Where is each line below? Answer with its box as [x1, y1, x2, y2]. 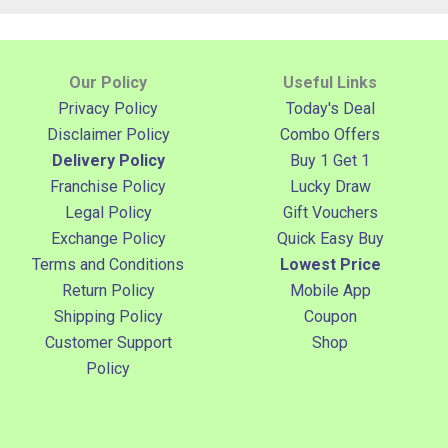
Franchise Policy [50, 176, 167, 196]
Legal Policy [64, 202, 152, 222]
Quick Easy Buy [276, 228, 384, 248]
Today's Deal [285, 98, 375, 118]
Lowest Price [279, 254, 381, 274]
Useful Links [283, 72, 378, 92]
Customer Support [44, 332, 172, 352]
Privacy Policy [58, 98, 159, 118]
